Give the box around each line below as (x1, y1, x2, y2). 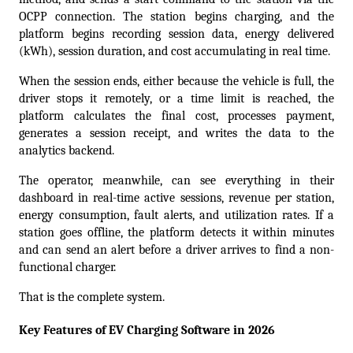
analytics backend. (19, 143, 121, 158)
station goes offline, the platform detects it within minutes (19, 225, 334, 240)
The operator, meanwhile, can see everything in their (19, 173, 334, 188)
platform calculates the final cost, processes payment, (19, 109, 334, 124)
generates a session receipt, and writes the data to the (19, 126, 334, 141)
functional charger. (19, 260, 116, 275)
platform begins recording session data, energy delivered (19, 27, 334, 42)
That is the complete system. (19, 290, 171, 305)
